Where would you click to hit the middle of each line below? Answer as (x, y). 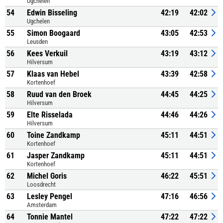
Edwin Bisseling (52, 13)
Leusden (37, 42)
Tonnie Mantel (50, 217)
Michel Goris (47, 176)
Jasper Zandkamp (56, 156)
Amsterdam (42, 205)
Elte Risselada (50, 115)
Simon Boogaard (54, 33)
